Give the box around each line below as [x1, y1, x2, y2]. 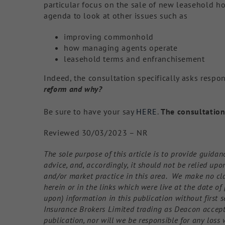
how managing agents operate [63, 42, 178, 53]
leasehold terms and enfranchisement [63, 53, 205, 64]
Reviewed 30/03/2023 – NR [43, 128, 148, 138]
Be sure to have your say [43, 106, 137, 117]
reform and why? [43, 83, 102, 94]
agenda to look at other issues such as [43, 10, 188, 21]
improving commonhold [63, 31, 154, 42]
